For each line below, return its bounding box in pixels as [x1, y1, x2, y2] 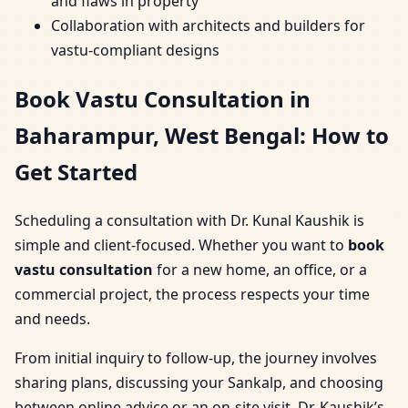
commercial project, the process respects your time [15, 283, 370, 304]
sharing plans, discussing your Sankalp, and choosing [15, 372, 383, 393]
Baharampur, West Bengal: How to [15, 120, 389, 151]
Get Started [15, 157, 138, 188]
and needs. [15, 308, 90, 329]
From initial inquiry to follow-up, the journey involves [15, 347, 377, 368]
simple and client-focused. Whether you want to [15, 234, 348, 255]
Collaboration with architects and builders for [51, 15, 365, 36]
